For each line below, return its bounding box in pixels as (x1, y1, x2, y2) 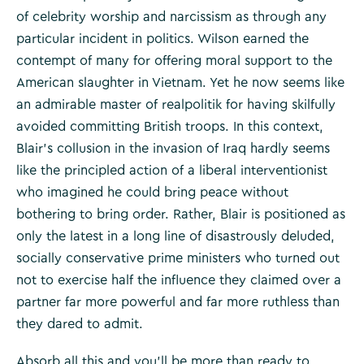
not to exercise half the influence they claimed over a (16, 273, 341, 287)
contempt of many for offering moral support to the (16, 54, 332, 67)
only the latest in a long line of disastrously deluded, (16, 229, 335, 243)
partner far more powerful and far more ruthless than (16, 295, 340, 309)
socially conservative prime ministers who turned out (16, 251, 340, 265)
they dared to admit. (16, 317, 143, 331)
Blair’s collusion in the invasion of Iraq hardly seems (16, 141, 330, 155)
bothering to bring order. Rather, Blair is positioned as (16, 207, 345, 221)
